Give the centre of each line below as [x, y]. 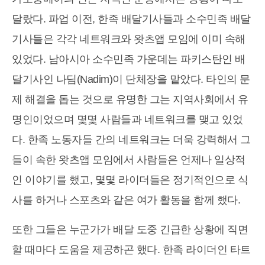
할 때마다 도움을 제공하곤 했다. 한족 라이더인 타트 [131, 250]
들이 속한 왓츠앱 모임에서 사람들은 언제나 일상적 [129, 160]
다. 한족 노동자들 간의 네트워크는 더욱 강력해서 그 [131, 140]
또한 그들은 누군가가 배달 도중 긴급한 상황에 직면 [130, 230]
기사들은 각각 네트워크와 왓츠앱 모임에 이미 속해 [129, 39]
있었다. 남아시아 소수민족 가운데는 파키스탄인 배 [129, 59]
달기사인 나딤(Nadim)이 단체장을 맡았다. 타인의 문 [131, 80]
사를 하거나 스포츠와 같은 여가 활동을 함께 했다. [126, 200]
